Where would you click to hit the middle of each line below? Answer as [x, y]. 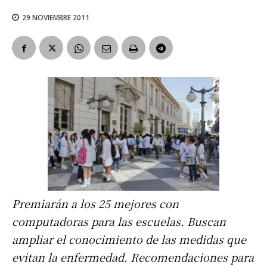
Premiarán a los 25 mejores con [95, 204]
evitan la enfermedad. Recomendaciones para [133, 257]
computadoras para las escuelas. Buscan [119, 221]
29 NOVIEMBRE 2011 [56, 17]
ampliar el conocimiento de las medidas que [129, 239]
